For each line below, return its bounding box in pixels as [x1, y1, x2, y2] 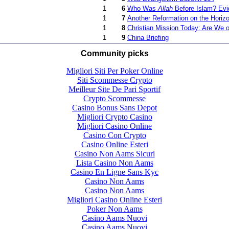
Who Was [127, 5, 158, 13]
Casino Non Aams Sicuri [74, 149, 155, 158]
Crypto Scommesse [83, 94, 146, 103]
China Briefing [127, 34, 169, 42]
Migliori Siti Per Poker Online [66, 66, 163, 75]
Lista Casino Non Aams [76, 158, 153, 167]
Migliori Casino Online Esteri [67, 195, 162, 204]
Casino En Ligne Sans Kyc [71, 167, 158, 176]
